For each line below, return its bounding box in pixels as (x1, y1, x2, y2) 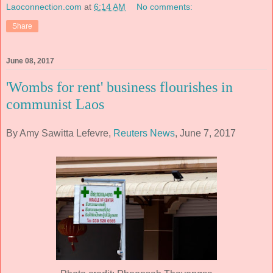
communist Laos (6, 96, 104, 113)
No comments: (136, 2, 193, 12)
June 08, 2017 (6, 57, 54, 66)
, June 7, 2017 (175, 127, 236, 138)
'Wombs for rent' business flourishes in (6, 79, 233, 96)
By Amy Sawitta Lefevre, (6, 127, 113, 138)
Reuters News (113, 127, 175, 138)
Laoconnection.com (6, 2, 82, 12)
